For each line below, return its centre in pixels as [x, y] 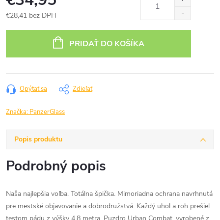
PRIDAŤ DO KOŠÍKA [107, 44]
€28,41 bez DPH [31, 15]
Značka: [18, 112]
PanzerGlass [47, 112]
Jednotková [23, 26]
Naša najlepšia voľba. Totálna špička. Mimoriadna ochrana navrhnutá [109, 194]
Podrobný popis [56, 166]
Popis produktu [38, 139]
